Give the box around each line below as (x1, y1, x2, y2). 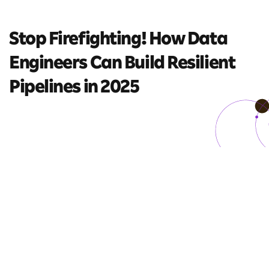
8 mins (9, 115, 37, 125)
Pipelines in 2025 (9, 80, 139, 98)
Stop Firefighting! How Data (9, 32, 228, 50)
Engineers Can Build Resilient (9, 56, 235, 74)
